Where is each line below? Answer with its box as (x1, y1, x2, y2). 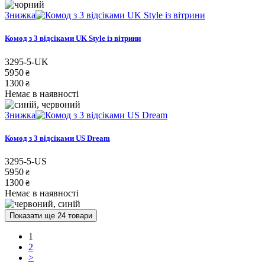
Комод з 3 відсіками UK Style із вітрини (5, 34, 141, 43)
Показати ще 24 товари (9, 211, 92, 220)
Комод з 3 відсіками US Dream (5, 133, 110, 143)
